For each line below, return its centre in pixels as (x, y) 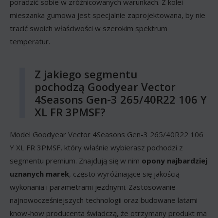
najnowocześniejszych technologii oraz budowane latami (104, 200)
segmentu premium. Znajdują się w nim (76, 160)
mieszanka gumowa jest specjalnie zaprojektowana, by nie (108, 15)
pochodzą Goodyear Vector (105, 86)
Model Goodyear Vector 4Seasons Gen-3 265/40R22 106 (107, 134)
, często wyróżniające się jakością (124, 173)
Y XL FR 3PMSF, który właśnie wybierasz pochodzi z (96, 147)
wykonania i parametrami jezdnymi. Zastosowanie (93, 187)
